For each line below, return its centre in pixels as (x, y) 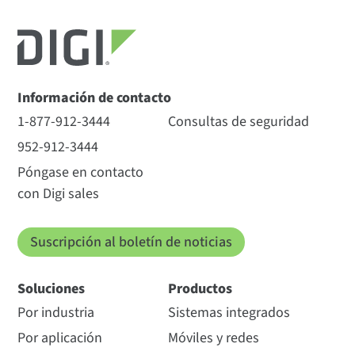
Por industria (56, 313)
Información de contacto (95, 98)
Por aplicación (60, 338)
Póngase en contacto (81, 173)
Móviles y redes (213, 338)
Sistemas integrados (229, 313)
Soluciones (52, 289)
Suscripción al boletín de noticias (132, 242)
